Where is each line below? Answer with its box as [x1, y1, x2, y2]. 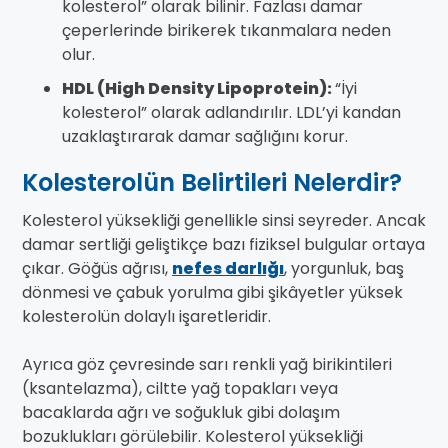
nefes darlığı [172, 257, 284, 281]
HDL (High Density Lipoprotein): [62, 77, 335, 101]
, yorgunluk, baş [284, 257, 404, 281]
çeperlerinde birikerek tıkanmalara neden [62, 19, 391, 43]
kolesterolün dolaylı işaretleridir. [22, 305, 275, 329]
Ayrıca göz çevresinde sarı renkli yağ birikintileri [22, 353, 392, 377]
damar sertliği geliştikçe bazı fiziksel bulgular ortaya [22, 233, 425, 257]
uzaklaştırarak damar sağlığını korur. [62, 125, 348, 149]
